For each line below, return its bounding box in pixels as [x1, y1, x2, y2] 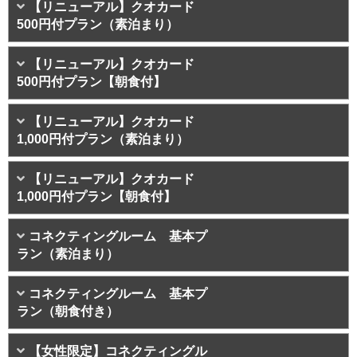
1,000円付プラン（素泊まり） [17, 132, 189, 147]
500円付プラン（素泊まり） [17, 18, 178, 32]
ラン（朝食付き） [17, 304, 119, 319]
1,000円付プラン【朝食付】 [17, 190, 176, 204]
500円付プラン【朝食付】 [17, 75, 166, 89]
